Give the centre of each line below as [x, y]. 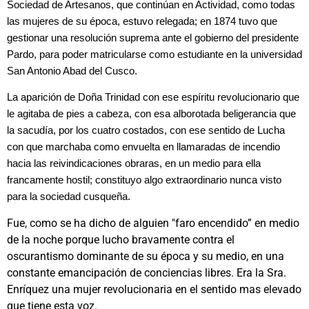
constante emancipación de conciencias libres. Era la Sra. [147, 272]
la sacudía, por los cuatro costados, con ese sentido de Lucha [146, 131]
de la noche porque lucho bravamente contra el [121, 239]
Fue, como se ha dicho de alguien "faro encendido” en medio [153, 223]
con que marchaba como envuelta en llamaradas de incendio [143, 147]
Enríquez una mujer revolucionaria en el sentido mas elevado [154, 289]
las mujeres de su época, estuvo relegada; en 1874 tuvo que [142, 21]
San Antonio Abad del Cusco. [72, 71]
